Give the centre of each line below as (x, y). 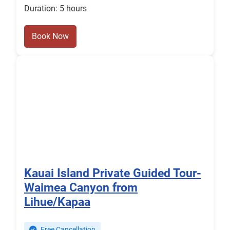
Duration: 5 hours (55, 9)
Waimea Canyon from (81, 188)
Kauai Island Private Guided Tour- (113, 173)
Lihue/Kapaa (57, 202)
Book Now (50, 36)
